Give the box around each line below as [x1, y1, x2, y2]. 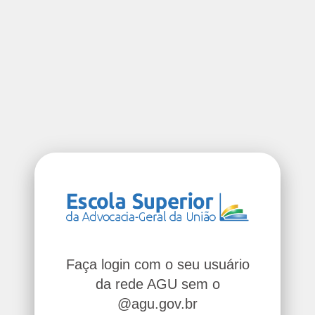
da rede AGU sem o [95, 276, 220, 292]
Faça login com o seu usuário [65, 256, 250, 272]
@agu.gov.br [117, 295, 198, 311]
